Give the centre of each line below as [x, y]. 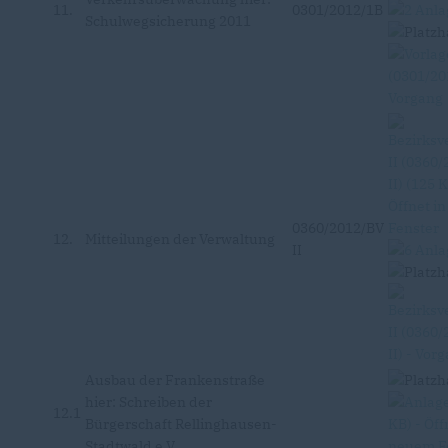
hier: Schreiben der [148, 402]
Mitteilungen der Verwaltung [180, 239]
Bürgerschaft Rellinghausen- [181, 424]
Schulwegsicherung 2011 [168, 21]
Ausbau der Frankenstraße [175, 380]
